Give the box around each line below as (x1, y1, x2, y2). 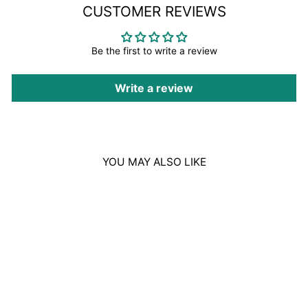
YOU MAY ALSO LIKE (102, 155, 206, 169)
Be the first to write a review (91, 45, 217, 57)
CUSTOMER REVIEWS (82, 3, 226, 21)
